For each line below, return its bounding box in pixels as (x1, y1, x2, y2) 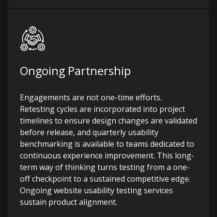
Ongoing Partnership (20, 63, 131, 78)
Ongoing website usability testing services (20, 185, 173, 196)
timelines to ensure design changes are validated (20, 115, 197, 126)
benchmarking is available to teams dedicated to (20, 139, 194, 149)
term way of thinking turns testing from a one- (20, 162, 190, 172)
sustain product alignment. (20, 197, 117, 207)
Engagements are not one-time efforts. (20, 92, 162, 103)
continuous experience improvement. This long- (20, 150, 194, 161)
